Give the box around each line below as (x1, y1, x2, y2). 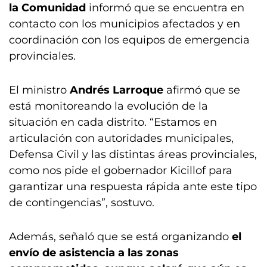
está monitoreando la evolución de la (9, 100, 208, 113)
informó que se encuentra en (86, 1, 244, 14)
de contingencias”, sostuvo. (9, 196, 154, 209)
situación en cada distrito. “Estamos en (9, 116, 217, 129)
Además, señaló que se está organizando (9, 230, 232, 243)
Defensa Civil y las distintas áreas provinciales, (9, 148, 257, 161)
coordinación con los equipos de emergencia (9, 33, 250, 46)
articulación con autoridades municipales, (9, 132, 234, 145)
